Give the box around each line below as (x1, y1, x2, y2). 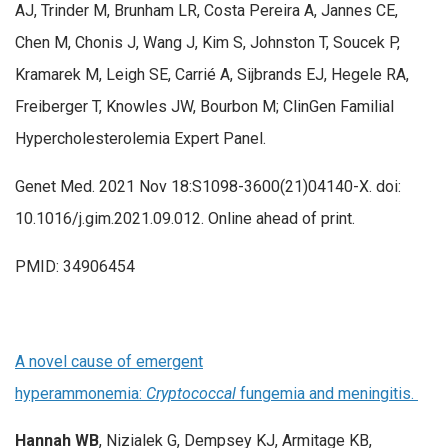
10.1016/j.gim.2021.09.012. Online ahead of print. (15, 208, 355, 228)
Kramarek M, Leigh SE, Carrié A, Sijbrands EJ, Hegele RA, (15, 65, 409, 85)
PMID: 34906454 (15, 256, 135, 276)
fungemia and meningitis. (236, 383, 418, 403)
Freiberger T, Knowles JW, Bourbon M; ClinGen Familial (15, 97, 394, 117)
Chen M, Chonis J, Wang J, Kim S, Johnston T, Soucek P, (15, 33, 400, 53)
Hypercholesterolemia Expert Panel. (15, 129, 266, 149)
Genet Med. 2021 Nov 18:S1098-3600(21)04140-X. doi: (15, 176, 401, 196)
